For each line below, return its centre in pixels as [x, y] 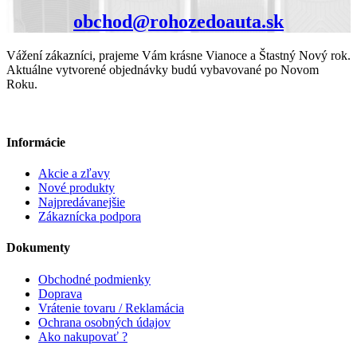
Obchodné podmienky [94, 279]
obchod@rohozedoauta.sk [178, 21]
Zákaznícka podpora [90, 217]
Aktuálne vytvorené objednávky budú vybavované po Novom [163, 69]
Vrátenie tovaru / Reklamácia [111, 308]
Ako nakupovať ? [83, 336]
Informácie [36, 142]
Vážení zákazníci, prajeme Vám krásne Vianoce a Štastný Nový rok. [178, 55]
